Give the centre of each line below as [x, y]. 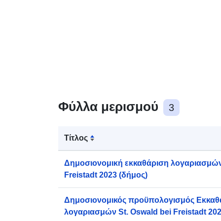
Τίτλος [76, 138]
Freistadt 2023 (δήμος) [106, 175]
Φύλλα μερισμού [110, 106]
